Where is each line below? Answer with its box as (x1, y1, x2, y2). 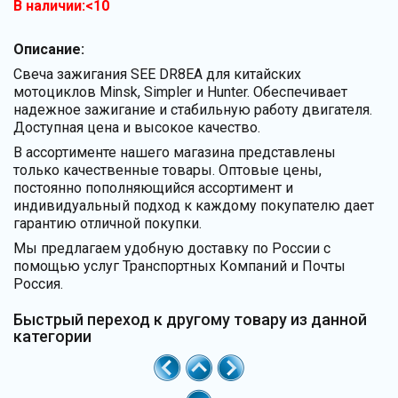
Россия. (13, 275, 63, 292)
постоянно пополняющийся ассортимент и (13, 179, 293, 196)
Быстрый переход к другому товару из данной (13, 309, 367, 329)
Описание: (13, 40, 84, 58)
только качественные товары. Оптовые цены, (13, 161, 322, 179)
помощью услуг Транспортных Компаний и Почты (13, 257, 346, 275)
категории (13, 326, 92, 346)
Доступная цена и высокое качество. (13, 118, 260, 136)
